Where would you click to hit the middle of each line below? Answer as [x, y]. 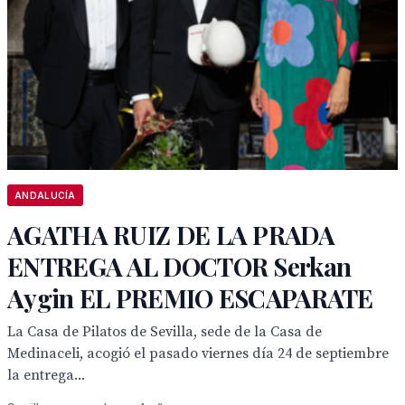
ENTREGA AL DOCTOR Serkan [179, 266]
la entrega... [46, 375]
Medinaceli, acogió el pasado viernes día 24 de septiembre [198, 353]
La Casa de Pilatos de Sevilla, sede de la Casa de [165, 332]
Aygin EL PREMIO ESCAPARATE [190, 298]
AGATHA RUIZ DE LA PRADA [171, 235]
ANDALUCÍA [45, 195]
